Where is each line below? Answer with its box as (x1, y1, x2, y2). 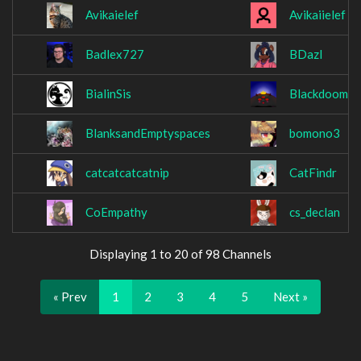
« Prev (53, 289, 87, 304)
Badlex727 (85, 47, 144, 62)
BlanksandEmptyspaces (85, 126, 210, 141)
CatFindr (289, 165, 337, 180)
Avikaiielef (289, 7, 346, 23)
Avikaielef (85, 7, 139, 23)
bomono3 (289, 126, 340, 141)
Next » (273, 289, 308, 304)
